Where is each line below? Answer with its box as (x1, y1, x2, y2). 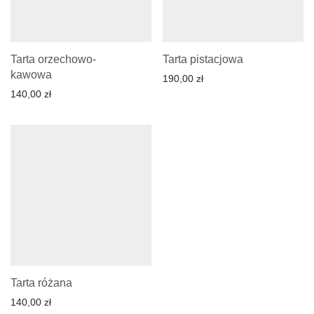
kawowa (11, 69, 52, 81)
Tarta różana (11, 277, 72, 289)
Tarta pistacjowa (163, 53, 243, 66)
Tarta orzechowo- (11, 53, 96, 66)
